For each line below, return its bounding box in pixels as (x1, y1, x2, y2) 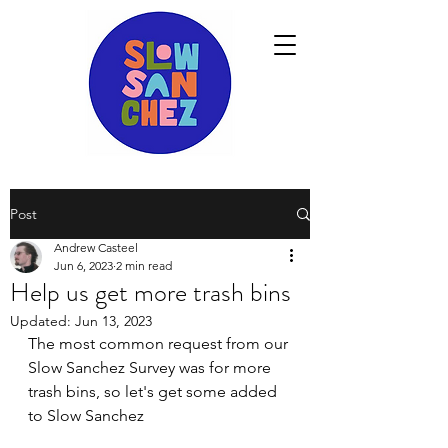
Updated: (10, 312, 75, 330)
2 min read (116, 258, 172, 273)
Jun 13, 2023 (75, 312, 152, 330)
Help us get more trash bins (10, 274, 291, 311)
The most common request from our (28, 334, 292, 353)
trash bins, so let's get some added (28, 382, 281, 401)
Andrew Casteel (54, 240, 138, 255)
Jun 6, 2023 (54, 258, 113, 273)
